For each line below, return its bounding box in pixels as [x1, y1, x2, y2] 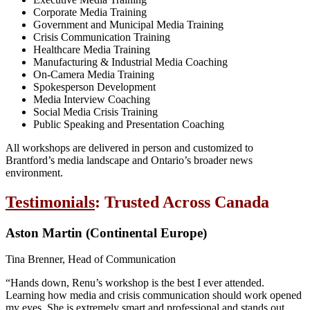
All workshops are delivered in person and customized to [6, 141, 253, 154]
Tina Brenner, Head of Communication [6, 253, 176, 266]
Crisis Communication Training [33, 30, 170, 43]
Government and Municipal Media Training [33, 18, 224, 30]
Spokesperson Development [33, 80, 156, 93]
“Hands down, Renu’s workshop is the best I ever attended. [6, 277, 264, 289]
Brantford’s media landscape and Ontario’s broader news [6, 154, 253, 166]
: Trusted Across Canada [95, 192, 269, 211]
